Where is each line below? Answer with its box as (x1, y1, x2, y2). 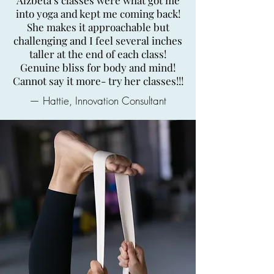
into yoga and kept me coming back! (15, 7, 180, 20)
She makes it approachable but (26, 20, 169, 34)
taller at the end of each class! (29, 47, 166, 61)
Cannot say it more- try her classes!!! (12, 74, 183, 87)
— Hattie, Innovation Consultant (29, 94, 166, 108)
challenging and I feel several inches (13, 34, 182, 47)
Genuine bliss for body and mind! (20, 61, 176, 74)
